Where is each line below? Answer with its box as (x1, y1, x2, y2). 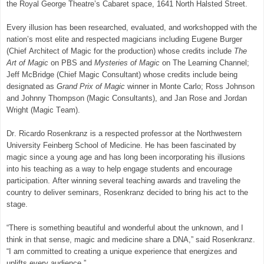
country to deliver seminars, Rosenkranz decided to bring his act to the (6, 187, 248, 197)
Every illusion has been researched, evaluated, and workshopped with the (6, 22, 257, 32)
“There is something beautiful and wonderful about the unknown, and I (6, 223, 243, 232)
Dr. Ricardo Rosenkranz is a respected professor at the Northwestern (6, 128, 242, 138)
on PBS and (48, 58, 94, 67)
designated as (6, 81, 57, 91)
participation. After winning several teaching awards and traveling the (6, 176, 240, 185)
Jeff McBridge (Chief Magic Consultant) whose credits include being (6, 70, 237, 79)
